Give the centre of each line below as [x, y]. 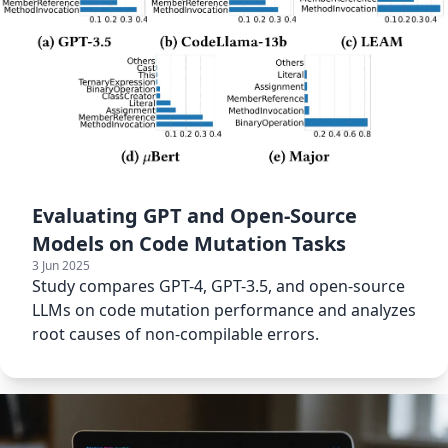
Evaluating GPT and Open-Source [194, 215]
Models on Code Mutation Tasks [189, 243]
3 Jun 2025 [61, 265]
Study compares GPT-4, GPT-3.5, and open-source [218, 285]
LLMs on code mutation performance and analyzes [224, 309]
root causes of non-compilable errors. [175, 333]
